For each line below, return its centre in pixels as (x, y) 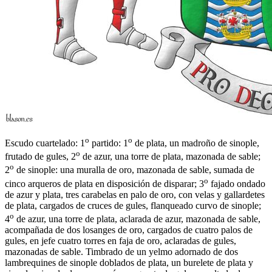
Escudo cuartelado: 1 (45, 143)
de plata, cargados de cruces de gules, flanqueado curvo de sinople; (133, 206)
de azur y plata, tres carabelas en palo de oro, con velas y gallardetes (135, 195)
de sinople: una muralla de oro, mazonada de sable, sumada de (134, 170)
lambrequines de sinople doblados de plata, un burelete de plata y (129, 263)
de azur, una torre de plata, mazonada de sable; (170, 157)
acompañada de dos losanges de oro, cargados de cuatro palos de (129, 230)
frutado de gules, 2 (40, 157)
